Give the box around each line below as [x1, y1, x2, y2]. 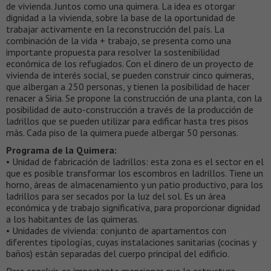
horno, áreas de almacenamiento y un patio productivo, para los [6, 178, 263, 191]
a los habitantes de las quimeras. [6, 213, 139, 226]
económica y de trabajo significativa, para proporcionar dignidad [6, 201, 260, 214]
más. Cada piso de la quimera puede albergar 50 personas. [6, 126, 238, 139]
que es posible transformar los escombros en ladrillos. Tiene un [6, 167, 263, 180]
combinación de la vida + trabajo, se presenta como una [6, 34, 231, 47]
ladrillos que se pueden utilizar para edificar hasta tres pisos [6, 115, 249, 128]
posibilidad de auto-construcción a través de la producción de [6, 103, 253, 116]
